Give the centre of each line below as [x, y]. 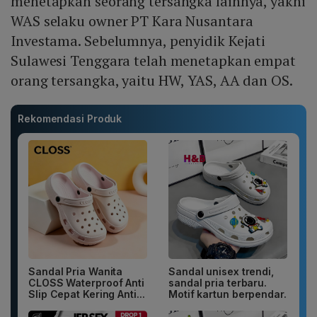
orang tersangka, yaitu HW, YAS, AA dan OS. [152, 81]
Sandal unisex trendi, [221, 272]
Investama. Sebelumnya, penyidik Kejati [138, 41]
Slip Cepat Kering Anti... [87, 294]
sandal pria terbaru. [218, 283]
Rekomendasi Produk [70, 119]
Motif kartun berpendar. [227, 294]
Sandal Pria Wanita [76, 272]
